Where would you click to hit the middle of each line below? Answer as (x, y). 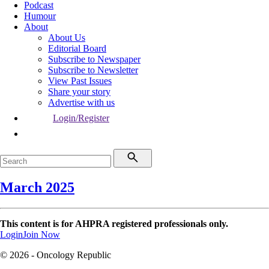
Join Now (41, 234)
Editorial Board (77, 48)
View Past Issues (80, 81)
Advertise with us (81, 102)
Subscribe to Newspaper (94, 59)
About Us (67, 38)
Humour (40, 16)
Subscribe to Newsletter (93, 70)
